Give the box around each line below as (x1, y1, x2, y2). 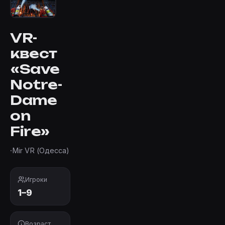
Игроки (25, 175, 47, 183)
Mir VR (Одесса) (12, 146, 69, 155)
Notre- (10, 76, 62, 92)
